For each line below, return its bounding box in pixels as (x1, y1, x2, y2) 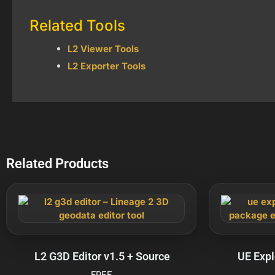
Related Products (6, 155, 109, 171)
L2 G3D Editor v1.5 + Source (34, 249, 170, 263)
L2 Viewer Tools (68, 42, 139, 55)
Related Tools (29, 16, 125, 34)
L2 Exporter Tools (68, 60, 145, 72)
